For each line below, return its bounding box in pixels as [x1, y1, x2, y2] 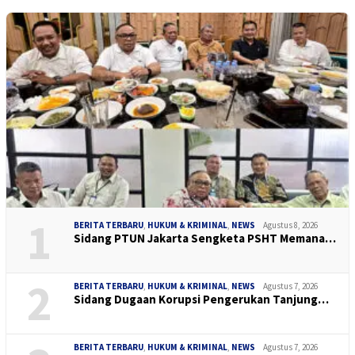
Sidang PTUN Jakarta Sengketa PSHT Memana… [74, 230, 336, 246]
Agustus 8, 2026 [263, 219, 318, 231]
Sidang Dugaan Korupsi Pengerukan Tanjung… [74, 291, 329, 307]
